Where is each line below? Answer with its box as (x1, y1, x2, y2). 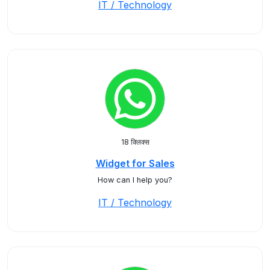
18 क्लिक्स (121, 137, 149, 146)
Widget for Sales (95, 157, 175, 169)
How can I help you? (98, 175, 172, 184)
